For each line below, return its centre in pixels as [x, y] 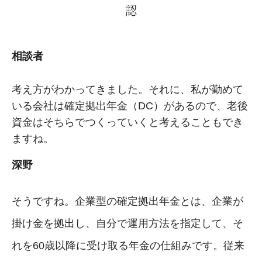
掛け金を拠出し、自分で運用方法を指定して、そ [127, 223]
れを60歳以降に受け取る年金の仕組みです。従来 [128, 245]
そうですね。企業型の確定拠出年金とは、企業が [127, 201]
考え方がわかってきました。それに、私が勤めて [127, 89]
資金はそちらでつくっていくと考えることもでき [127, 122]
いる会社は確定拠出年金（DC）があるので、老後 [130, 106]
